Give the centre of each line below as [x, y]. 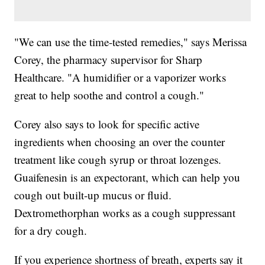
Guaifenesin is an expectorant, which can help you [127, 177]
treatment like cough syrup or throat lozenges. [118, 159]
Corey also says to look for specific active [107, 124]
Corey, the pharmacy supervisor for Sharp [109, 59]
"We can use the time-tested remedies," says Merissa [131, 41]
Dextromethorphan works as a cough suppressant [125, 212]
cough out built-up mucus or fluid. [93, 195]
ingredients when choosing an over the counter [120, 141]
